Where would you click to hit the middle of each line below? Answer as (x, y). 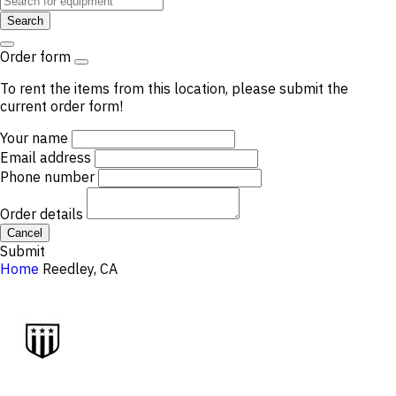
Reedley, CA (80, 269)
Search (25, 21)
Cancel (25, 233)
